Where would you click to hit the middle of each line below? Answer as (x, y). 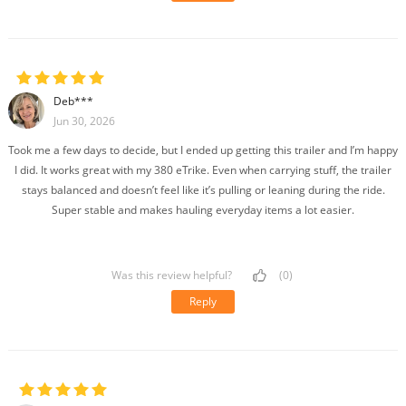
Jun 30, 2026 (84, 121)
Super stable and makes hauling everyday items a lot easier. (203, 209)
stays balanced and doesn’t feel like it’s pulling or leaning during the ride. (203, 189)
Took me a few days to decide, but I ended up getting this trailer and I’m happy (203, 150)
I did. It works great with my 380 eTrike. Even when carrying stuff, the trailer (203, 169)
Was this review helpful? (173, 275)
